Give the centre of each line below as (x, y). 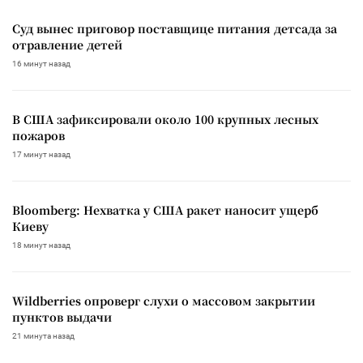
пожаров (38, 135)
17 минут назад (41, 154)
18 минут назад (41, 245)
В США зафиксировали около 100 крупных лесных (165, 119)
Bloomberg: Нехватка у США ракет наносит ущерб (165, 209)
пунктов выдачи (62, 316)
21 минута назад (43, 335)
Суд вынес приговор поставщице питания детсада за (175, 28)
